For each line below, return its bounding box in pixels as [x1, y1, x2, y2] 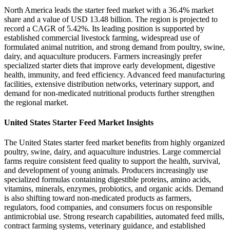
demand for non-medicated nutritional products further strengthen [4, 88, 215, 98]
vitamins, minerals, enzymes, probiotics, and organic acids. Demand [4, 184, 223, 194]
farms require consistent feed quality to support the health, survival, [4, 157, 220, 166]
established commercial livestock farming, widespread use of [4, 33, 200, 42]
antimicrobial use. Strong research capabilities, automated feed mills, [4, 212, 224, 221]
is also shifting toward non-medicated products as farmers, [4, 194, 191, 203]
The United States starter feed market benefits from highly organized [4, 138, 225, 147]
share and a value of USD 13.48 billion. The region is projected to [4, 14, 218, 24]
